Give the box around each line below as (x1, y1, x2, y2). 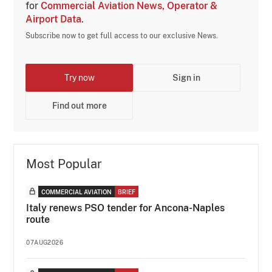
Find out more (52, 101, 107, 110)
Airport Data (25, 13, 82, 25)
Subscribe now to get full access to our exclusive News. (25, 32, 219, 40)
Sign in (172, 73, 201, 83)
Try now (64, 73, 95, 83)
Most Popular (26, 157, 103, 171)
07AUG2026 (26, 239, 64, 246)
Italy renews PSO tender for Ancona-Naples (26, 202, 225, 214)
